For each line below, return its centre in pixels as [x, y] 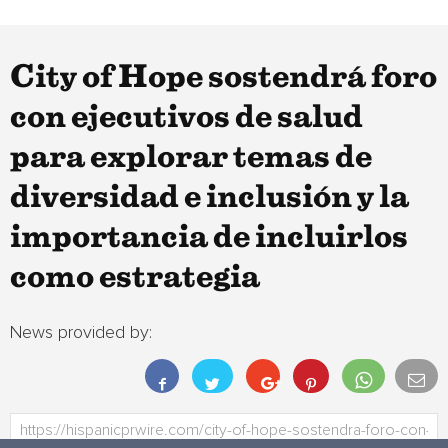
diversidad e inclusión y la [209, 198]
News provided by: [81, 333]
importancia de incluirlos [209, 238]
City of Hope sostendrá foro [223, 78]
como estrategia [135, 278]
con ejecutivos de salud [186, 118]
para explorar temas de [191, 158]
